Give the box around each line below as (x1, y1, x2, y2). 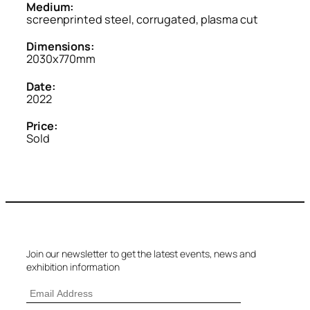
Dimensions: (26, 39, 95, 55)
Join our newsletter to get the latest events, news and (26, 247, 256, 260)
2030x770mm (26, 51, 95, 67)
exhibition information (26, 260, 120, 273)
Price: (26, 118, 58, 134)
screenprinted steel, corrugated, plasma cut (26, 11, 258, 27)
